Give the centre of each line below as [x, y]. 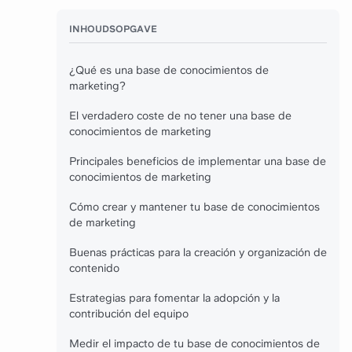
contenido [94, 268]
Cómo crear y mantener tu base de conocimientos [194, 207]
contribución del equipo [129, 313]
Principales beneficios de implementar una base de [198, 161]
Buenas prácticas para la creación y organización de [198, 252]
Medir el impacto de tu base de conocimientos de [194, 343]
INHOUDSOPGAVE [113, 29]
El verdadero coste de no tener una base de [180, 115]
